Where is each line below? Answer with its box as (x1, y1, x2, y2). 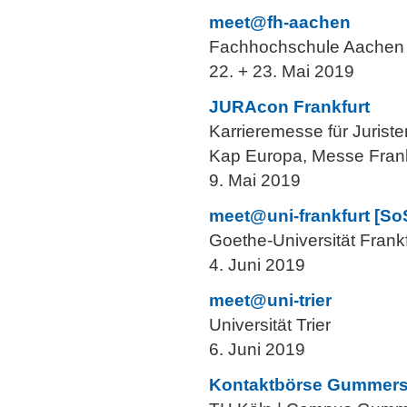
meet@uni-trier (209, 291, 332, 310)
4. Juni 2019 (209, 255, 305, 274)
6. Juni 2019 (209, 340, 305, 359)
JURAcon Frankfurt (209, 97, 370, 116)
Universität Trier (209, 315, 331, 334)
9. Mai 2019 (209, 171, 301, 190)
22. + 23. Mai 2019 (209, 62, 354, 81)
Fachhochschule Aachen (209, 37, 404, 56)
